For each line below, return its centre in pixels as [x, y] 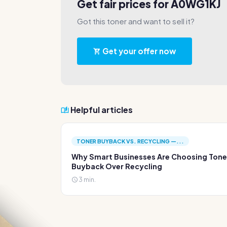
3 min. [87, 179]
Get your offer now [138, 51]
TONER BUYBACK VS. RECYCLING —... [130, 141]
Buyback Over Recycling [117, 166]
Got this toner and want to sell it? [136, 21]
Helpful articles [101, 110]
